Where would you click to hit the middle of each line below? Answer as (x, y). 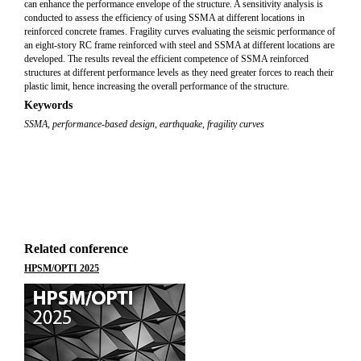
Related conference (76, 249)
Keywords (48, 105)
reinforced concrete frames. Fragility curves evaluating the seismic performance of (180, 31)
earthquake (181, 124)
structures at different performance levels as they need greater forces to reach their (179, 73)
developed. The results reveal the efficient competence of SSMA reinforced (166, 59)
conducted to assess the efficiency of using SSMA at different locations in (164, 18)
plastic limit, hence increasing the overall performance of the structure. (157, 86)
